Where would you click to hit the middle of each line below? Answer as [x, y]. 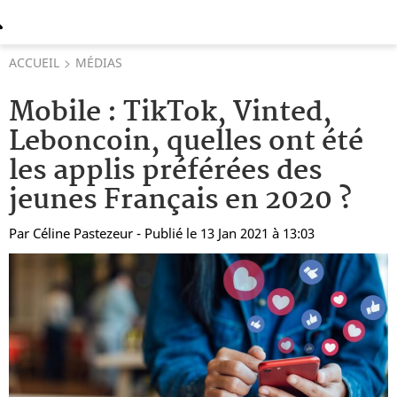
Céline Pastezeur [83, 233]
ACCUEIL [34, 62]
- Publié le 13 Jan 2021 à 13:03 [226, 233]
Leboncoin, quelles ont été [186, 142]
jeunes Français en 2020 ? [180, 201]
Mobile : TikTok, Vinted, [171, 113]
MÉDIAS [99, 62]
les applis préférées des [166, 171]
